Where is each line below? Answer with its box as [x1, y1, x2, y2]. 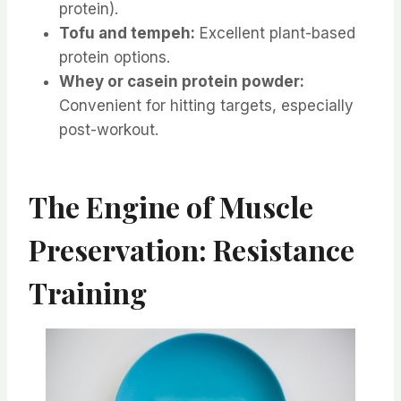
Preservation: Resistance [29, 230, 354, 269]
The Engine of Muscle [29, 187, 313, 226]
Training [29, 273, 147, 312]
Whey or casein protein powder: [59, 73, 304, 91]
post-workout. [59, 121, 158, 140]
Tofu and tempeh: [59, 24, 195, 43]
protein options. [59, 48, 170, 67]
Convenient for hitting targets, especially [59, 97, 354, 115]
